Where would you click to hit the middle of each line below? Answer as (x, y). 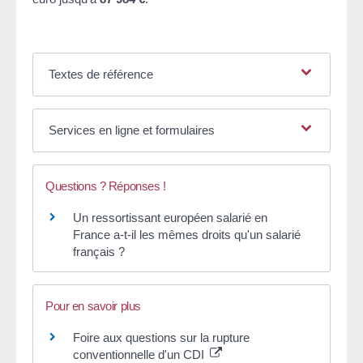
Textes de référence (100, 74)
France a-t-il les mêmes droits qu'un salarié (187, 234)
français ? (99, 251)
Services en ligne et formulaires (131, 130)
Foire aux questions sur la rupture (161, 338)
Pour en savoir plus (93, 306)
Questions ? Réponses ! (106, 186)
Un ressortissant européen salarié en (170, 217)
